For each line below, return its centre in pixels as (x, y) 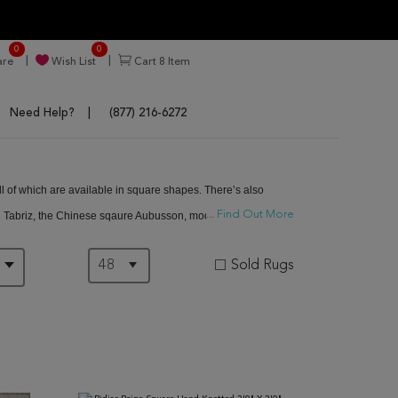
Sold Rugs (262, 266)
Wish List (72, 62)
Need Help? (42, 113)
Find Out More (254, 215)
